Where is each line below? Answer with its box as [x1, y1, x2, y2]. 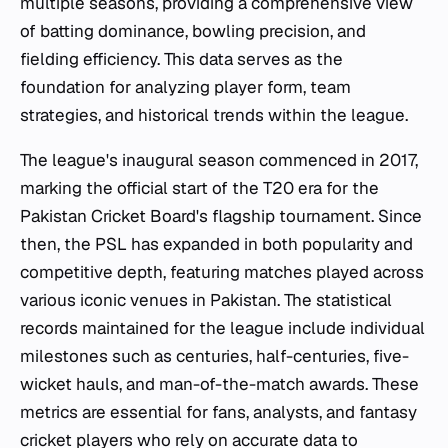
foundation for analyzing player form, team [20, 76, 351, 98]
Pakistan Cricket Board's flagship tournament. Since [20, 205, 422, 227]
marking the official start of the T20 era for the [20, 177, 379, 199]
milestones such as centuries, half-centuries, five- [20, 345, 409, 367]
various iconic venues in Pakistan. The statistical [20, 289, 392, 311]
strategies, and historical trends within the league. [20, 104, 408, 126]
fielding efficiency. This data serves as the [20, 48, 343, 70]
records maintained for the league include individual [20, 317, 425, 339]
